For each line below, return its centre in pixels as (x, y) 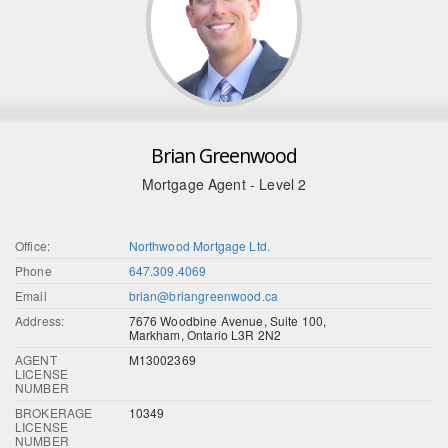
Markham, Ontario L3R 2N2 (205, 334)
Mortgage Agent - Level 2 (224, 183)
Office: (33, 245)
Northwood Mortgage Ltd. (199, 245)
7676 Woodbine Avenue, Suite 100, (227, 320)
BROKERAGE (54, 412)
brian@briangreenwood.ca (203, 295)
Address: (40, 320)
